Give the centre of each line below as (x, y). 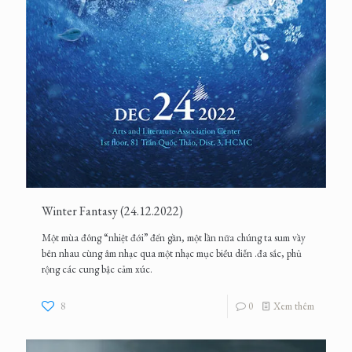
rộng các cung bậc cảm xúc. (97, 269)
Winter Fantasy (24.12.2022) (112, 211)
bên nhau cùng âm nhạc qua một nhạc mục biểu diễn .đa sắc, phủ (172, 254)
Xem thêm (294, 306)
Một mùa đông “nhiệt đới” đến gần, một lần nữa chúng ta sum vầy (174, 238)
